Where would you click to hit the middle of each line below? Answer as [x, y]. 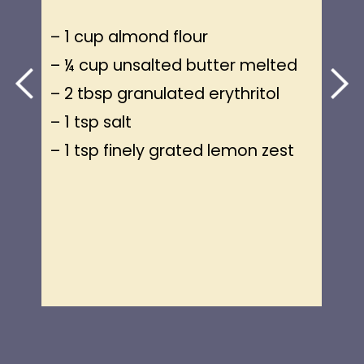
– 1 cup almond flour [129, 36]
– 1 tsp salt [91, 121]
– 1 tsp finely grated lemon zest [172, 150]
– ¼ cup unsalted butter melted [173, 65]
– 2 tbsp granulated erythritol [165, 93]
